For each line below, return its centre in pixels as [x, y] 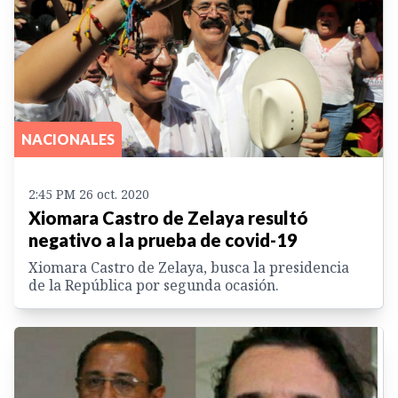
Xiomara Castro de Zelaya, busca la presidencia [189, 267]
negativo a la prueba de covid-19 [163, 240]
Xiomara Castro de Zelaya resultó [168, 218]
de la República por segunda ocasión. [154, 285]
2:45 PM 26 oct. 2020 [89, 194]
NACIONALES [68, 139]
